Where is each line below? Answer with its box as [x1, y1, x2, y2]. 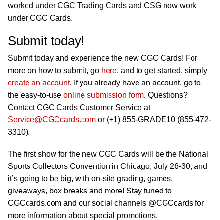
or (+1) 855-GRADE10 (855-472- [96, 115, 211, 124]
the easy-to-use [8, 91, 63, 99]
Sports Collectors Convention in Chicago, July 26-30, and [8, 162, 207, 170]
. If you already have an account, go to [70, 79, 201, 87]
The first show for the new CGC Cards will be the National [8, 150, 208, 158]
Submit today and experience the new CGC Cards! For [8, 54, 197, 62]
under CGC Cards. [8, 14, 73, 22]
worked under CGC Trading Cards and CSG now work [8, 1, 196, 10]
